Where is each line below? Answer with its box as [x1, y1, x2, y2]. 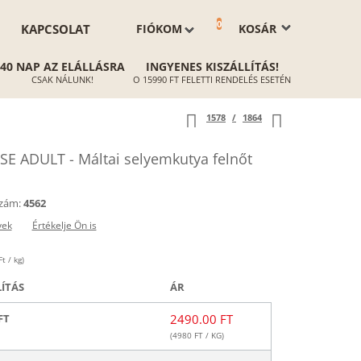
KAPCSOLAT [21, 21, 90, 37]
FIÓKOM [136, 21, 182, 36]
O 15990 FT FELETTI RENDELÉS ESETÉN [133, 73, 291, 85]
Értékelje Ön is [31, 218, 97, 232]
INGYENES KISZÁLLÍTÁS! [145, 59, 279, 74]
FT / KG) [191, 330, 224, 341]
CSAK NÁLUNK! [31, 73, 93, 85]
